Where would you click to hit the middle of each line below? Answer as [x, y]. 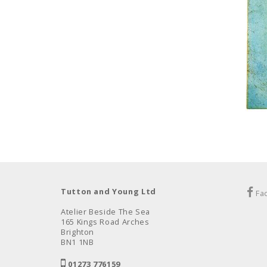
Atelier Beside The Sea [106, 212]
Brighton [78, 232]
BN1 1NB [77, 242]
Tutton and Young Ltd [108, 192]
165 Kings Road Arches [105, 222]
